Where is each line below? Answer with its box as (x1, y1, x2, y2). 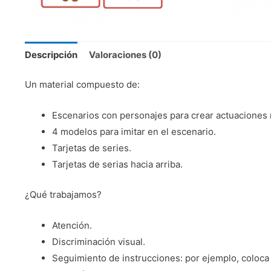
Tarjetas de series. (51, 142, 131, 154)
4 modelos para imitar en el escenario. (51, 126, 216, 138)
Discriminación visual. (51, 235, 145, 247)
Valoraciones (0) (88, 48, 162, 60)
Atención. (51, 219, 92, 231)
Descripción (24, 48, 77, 60)
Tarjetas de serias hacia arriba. (51, 158, 183, 171)
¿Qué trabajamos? (24, 188, 102, 200)
